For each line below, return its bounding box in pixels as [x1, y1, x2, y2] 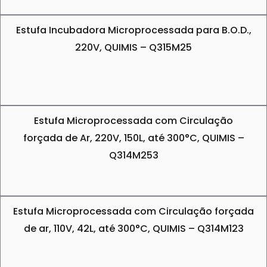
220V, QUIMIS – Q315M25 [75, 40, 192, 54]
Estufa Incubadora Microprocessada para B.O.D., [15, 23, 252, 37]
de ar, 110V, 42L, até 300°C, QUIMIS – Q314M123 [23, 221, 244, 235]
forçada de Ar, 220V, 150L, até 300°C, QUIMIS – [23, 131, 244, 145]
